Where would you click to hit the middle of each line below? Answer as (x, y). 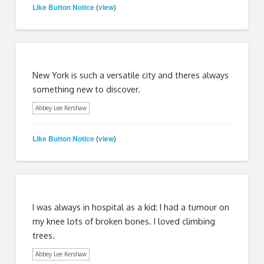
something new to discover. (87, 89)
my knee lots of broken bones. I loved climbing (124, 221)
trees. (44, 235)
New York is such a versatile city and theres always (131, 75)
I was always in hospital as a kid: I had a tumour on (131, 207)
